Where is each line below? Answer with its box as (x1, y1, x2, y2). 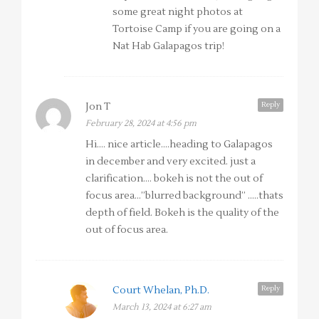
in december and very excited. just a (85, 155, 256, 169)
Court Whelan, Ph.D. (113, 284, 209, 298)
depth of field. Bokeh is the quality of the (85, 206, 279, 220)
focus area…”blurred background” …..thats (85, 189, 283, 203)
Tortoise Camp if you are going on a (113, 23, 281, 36)
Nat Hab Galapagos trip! (113, 40, 224, 53)
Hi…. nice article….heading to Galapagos (85, 138, 273, 152)
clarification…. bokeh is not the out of (85, 172, 263, 186)
